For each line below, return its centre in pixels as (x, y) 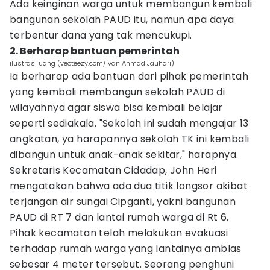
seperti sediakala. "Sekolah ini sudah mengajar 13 (129, 123)
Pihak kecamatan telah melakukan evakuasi (119, 233)
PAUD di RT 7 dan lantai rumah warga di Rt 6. (119, 217)
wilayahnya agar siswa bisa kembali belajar (116, 108)
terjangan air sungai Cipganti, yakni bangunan (123, 202)
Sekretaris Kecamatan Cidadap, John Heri (113, 170)
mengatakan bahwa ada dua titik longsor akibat (129, 186)
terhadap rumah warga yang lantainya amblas (126, 249)
